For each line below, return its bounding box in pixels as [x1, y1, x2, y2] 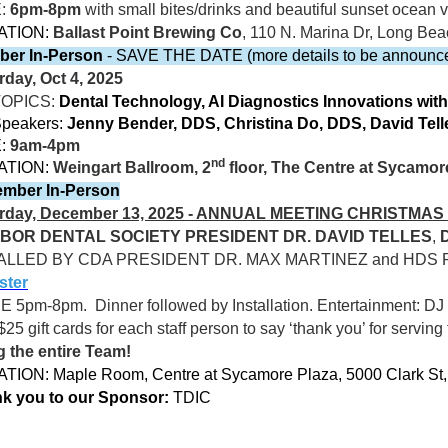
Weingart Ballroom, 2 [53, 159, 211, 176]
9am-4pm [10, 137, 80, 154]
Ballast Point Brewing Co [53, 24, 242, 41]
